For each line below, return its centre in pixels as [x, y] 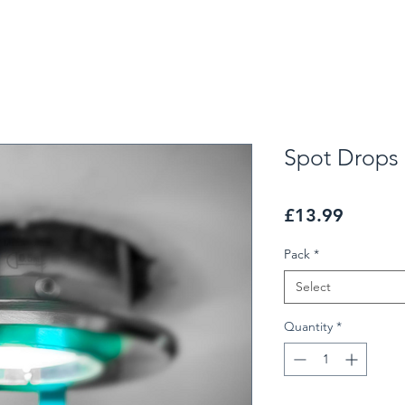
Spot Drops [341, 158]
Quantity [308, 327]
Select [313, 287]
